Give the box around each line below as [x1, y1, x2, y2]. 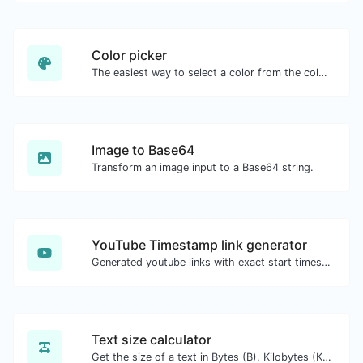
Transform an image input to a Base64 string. [92, 161, 314, 173]
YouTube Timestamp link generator [92, 237, 307, 253]
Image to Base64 [92, 142, 194, 158]
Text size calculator [92, 331, 211, 348]
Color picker [92, 47, 167, 63]
